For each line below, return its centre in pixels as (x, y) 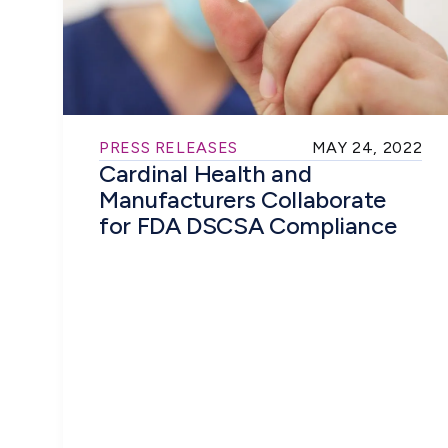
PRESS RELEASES (168, 147)
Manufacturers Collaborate (243, 199)
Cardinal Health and (205, 173)
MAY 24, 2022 (367, 147)
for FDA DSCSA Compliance (248, 225)
